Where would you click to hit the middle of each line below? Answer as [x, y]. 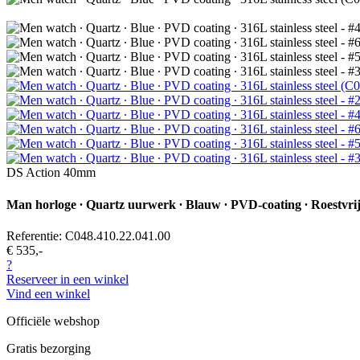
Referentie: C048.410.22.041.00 [88, 235]
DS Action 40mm [51, 173]
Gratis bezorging [49, 348]
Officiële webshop [53, 321]
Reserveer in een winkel [67, 279]
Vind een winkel [48, 293]
